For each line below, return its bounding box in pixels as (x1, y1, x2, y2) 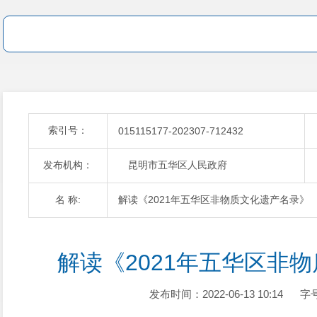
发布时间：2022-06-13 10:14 (149, 288, 283, 300)
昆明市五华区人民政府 (118, 159, 227, 171)
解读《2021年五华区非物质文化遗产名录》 (118, 194, 309, 205)
